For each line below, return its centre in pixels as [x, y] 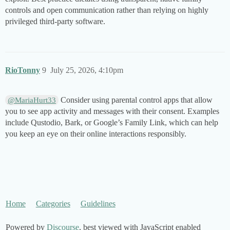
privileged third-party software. [55, 22]
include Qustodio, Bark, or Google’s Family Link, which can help [112, 123]
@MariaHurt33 [32, 100]
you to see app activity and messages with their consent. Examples [112, 111]
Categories [53, 204]
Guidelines [98, 204]
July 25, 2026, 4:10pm [87, 70]
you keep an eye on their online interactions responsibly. [96, 134]
